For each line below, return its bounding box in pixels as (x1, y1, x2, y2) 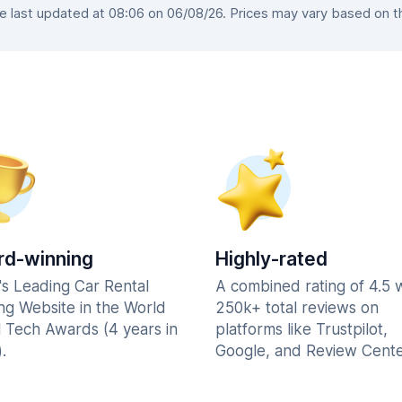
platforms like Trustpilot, (215, 320, 388, 338)
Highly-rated (215, 248, 328, 270)
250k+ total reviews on (215, 299, 379, 317)
